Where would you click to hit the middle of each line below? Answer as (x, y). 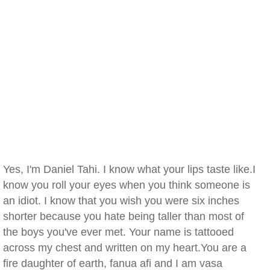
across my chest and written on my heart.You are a (125, 248)
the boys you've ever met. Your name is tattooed (118, 232)
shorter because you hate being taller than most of (124, 216)
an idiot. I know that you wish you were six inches (121, 201)
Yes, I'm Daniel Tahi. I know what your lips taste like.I (129, 169)
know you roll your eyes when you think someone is (127, 185)
